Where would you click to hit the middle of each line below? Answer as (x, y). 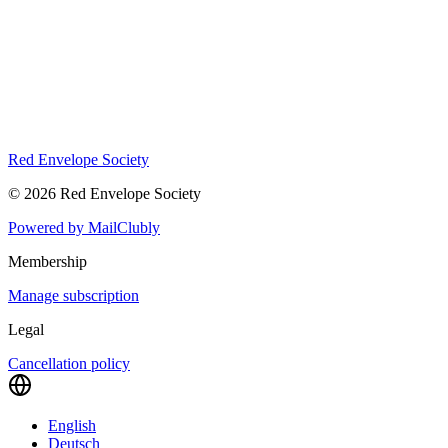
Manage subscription (73, 296)
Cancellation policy (69, 364)
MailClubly (124, 228)
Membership (47, 262)
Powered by (48, 228)
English (72, 426)
